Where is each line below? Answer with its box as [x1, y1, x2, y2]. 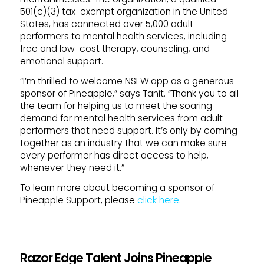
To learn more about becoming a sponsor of [19, 181, 214, 194]
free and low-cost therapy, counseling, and [19, 42, 210, 55]
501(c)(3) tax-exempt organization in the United [19, 5, 228, 18]
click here [137, 194, 179, 207]
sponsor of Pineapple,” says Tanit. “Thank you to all [19, 87, 239, 100]
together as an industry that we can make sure [19, 137, 227, 149]
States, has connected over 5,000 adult [19, 17, 193, 30]
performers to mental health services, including [19, 29, 227, 42]
